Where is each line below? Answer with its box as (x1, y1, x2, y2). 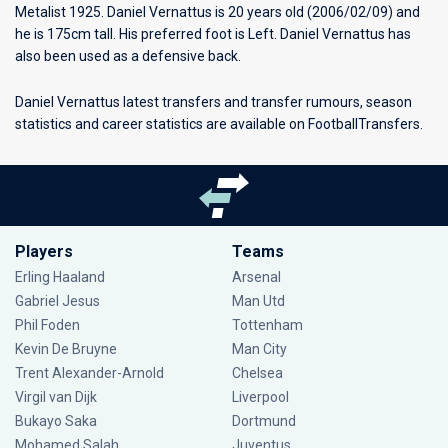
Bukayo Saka (15, 413, 97, 429)
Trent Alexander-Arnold (15, 365, 164, 381)
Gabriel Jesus (15, 293, 100, 309)
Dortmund (231, 413, 296, 429)
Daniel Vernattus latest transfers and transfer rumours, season (15, 94, 412, 110)
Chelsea (231, 365, 283, 381)
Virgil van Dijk (15, 389, 100, 405)
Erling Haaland (15, 269, 105, 285)
